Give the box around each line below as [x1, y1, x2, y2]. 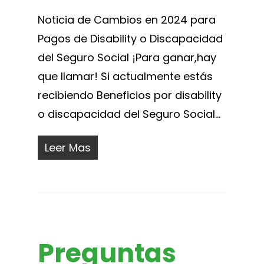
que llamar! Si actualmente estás [38, 68, 213, 84]
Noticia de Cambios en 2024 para [38, 12, 216, 27]
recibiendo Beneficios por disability [38, 87, 222, 103]
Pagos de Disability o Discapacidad [38, 31, 223, 46]
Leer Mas [45, 140, 91, 155]
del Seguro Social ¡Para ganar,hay [38, 49, 216, 65]
